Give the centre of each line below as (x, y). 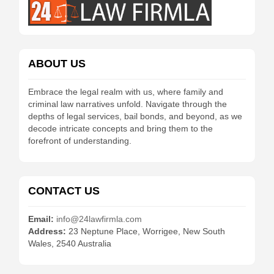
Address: (48, 231)
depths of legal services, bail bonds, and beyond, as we (135, 116)
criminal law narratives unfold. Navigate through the (128, 104)
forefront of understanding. (80, 140)
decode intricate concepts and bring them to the (120, 128)
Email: (41, 219)
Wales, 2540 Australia (70, 243)
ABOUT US (57, 63)
